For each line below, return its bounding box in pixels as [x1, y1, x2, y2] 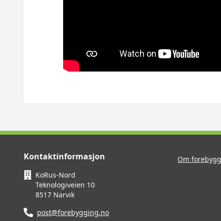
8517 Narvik [36, 189, 75, 199]
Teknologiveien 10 [36, 180, 95, 189]
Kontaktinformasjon [24, 150, 105, 162]
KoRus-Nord [36, 170, 76, 180]
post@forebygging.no [37, 207, 109, 217]
